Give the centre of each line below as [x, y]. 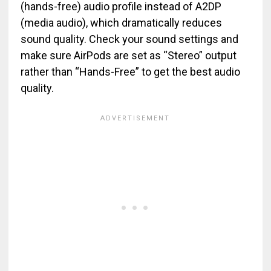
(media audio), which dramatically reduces [121, 23]
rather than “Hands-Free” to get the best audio [130, 72]
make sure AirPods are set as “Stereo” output [128, 55]
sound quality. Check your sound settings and [129, 39]
